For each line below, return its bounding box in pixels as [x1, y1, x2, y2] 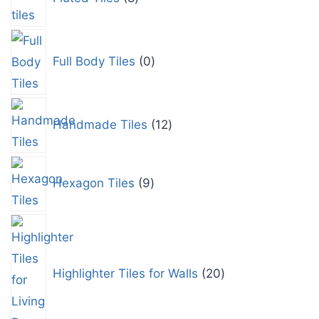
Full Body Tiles [52, 53, 135, 68]
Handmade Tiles [52, 117, 147, 132]
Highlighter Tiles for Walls [52, 266, 198, 281]
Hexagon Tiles [52, 175, 135, 190]
